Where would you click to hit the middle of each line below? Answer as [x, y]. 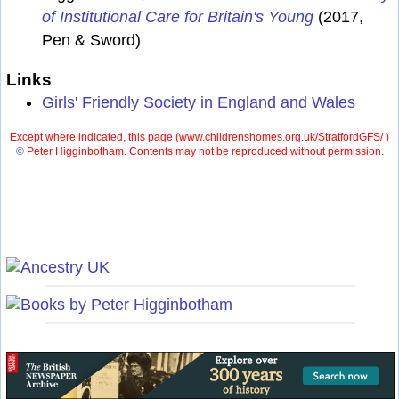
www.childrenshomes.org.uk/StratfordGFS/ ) [284, 138]
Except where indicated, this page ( [94, 138]
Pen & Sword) [91, 41]
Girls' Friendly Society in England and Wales [199, 103]
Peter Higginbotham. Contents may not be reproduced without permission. [204, 152]
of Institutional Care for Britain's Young [178, 17]
